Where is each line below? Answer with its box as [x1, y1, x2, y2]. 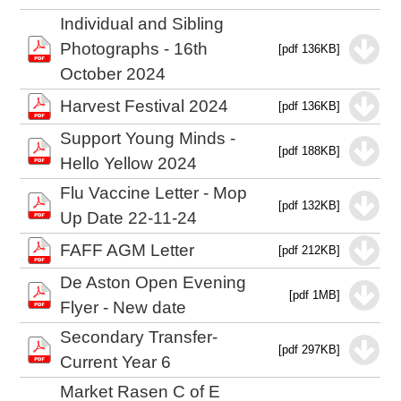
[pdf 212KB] [278, 243, 341, 257]
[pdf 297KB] [278, 343, 341, 356]
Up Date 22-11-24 [60, 209, 198, 227]
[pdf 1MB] [289, 288, 341, 302]
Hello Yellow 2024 [60, 154, 198, 173]
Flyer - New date [60, 298, 187, 317]
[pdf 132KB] [278, 199, 341, 212]
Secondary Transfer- [60, 328, 218, 346]
